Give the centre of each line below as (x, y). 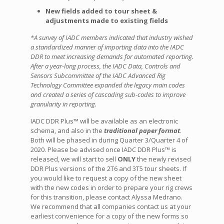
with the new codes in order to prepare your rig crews (111, 188)
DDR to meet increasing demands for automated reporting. (112, 57)
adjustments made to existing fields (106, 21)
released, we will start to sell (74, 159)
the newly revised (163, 159)
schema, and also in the (67, 131)
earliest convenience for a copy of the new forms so (109, 216)
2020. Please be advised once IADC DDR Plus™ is (103, 150)
